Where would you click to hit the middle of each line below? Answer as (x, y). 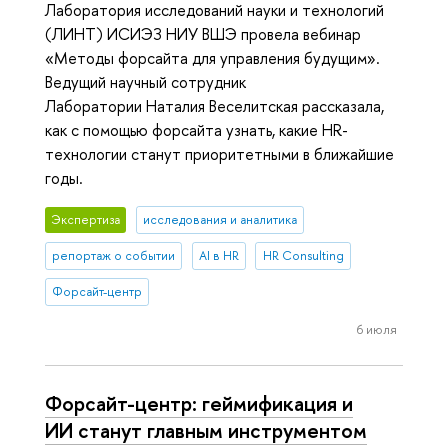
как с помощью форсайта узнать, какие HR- (196, 130)
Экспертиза (86, 220)
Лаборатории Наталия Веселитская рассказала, (214, 106)
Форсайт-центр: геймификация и (199, 403)
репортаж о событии (114, 256)
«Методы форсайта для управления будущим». (212, 58)
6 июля (376, 328)
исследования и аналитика (219, 220)
